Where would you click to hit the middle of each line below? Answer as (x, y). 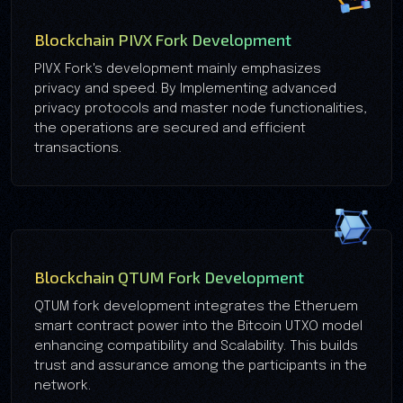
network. (63, 385)
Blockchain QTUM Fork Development (169, 277)
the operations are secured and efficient (170, 128)
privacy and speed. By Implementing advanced (185, 89)
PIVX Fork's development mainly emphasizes (178, 69)
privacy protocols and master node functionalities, (201, 108)
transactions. (78, 148)
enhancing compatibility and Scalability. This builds (196, 346)
